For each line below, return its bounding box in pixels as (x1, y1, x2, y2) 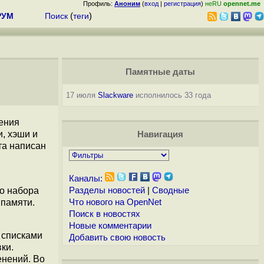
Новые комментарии (68, 221, 151, 230)
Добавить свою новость (68, 233, 166, 242)
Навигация (137, 130, 183, 139)
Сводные (151, 186, 189, 195)
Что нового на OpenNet (68, 197, 161, 207)
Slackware (97, 91, 133, 100)
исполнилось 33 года (133, 91, 211, 100)
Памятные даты (125, 67, 195, 77)
